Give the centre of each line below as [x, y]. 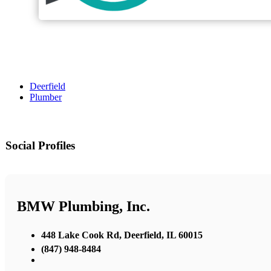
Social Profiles [40, 146]
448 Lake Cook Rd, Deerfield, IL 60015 [122, 235]
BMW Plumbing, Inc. [83, 207]
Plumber [46, 97]
